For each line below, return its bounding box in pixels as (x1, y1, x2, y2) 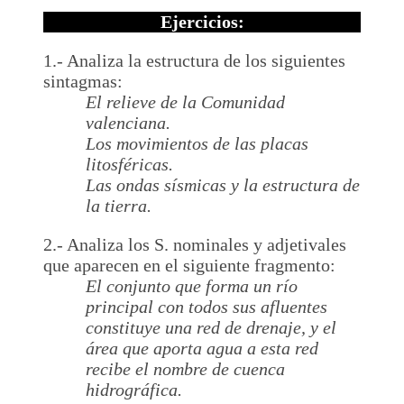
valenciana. (86, 112, 171, 133)
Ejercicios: (160, 11, 244, 32)
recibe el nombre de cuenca (86, 358, 286, 379)
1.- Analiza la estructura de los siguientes (43, 50, 345, 70)
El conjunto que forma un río (86, 275, 298, 296)
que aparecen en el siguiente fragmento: (43, 254, 335, 275)
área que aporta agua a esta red (86, 337, 319, 358)
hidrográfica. (86, 379, 183, 399)
